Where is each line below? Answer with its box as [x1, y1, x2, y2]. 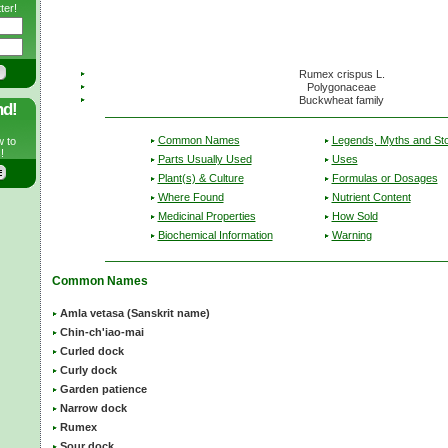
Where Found [157, 190, 224, 203]
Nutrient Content [331, 190, 411, 203]
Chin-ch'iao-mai [60, 326, 144, 339]
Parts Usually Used [157, 152, 252, 165]
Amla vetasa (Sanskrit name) [60, 307, 210, 320]
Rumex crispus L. [298, 68, 385, 81]
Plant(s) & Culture [157, 171, 244, 184]
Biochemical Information [157, 228, 273, 241]
